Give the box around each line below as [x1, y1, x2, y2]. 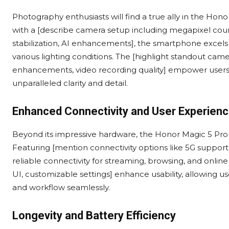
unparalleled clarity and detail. [12, 78, 128, 88]
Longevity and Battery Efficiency [12, 209, 176, 222]
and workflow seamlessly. [12, 182, 110, 193]
